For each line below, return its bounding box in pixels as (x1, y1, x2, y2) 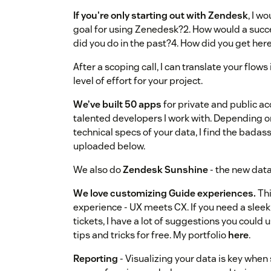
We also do (73, 163, 123, 177)
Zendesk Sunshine (123, 163, 208, 177)
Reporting (73, 252, 118, 266)
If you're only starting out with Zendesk (73, 9, 248, 22)
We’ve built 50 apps (73, 98, 162, 111)
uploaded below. (73, 140, 145, 153)
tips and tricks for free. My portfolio (73, 229, 228, 242)
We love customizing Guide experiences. (73, 187, 256, 200)
